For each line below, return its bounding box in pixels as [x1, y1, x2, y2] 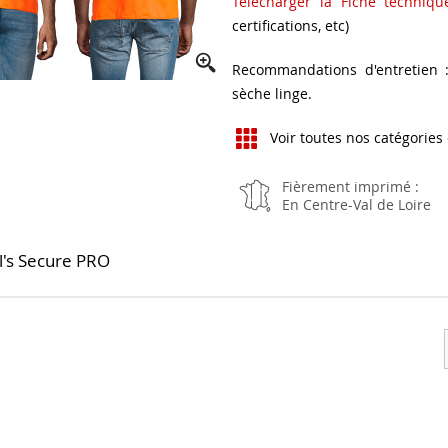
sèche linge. [232, 83, 312, 103]
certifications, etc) [232, 15, 349, 35]
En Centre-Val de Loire [282, 194, 432, 214]
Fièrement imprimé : [282, 176, 420, 196]
